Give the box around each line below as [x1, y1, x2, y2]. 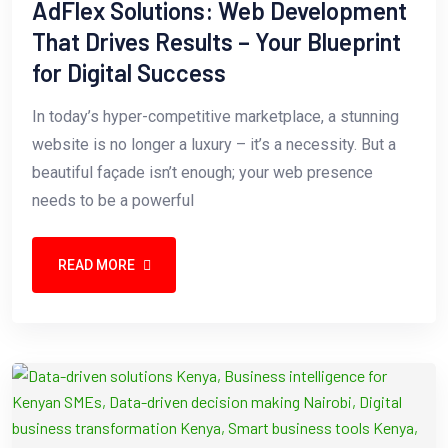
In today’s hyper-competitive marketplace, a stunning [32, 107, 399, 127]
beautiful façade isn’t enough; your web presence [32, 163, 373, 183]
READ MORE [57, 256, 135, 273]
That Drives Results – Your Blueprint [32, 27, 401, 57]
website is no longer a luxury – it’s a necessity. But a [32, 135, 396, 155]
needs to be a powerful [32, 191, 194, 211]
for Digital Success [32, 58, 226, 88]
